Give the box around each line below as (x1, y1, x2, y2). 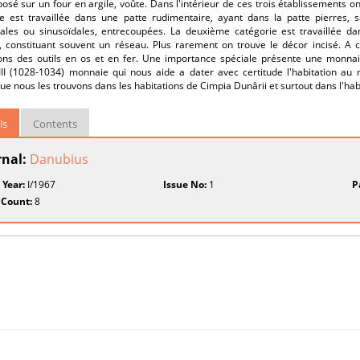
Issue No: (163, 178, 207, 191)
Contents (33, 117, 77, 131)
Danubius (30, 150, 88, 168)
